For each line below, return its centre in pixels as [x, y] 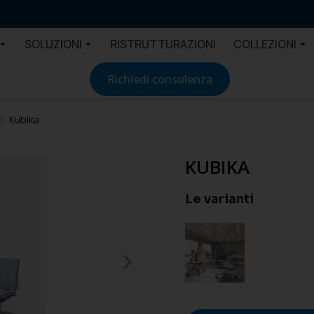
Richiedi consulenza [159, 79]
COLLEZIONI [265, 44]
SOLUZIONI [54, 44]
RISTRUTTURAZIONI [163, 44]
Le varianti [219, 199]
